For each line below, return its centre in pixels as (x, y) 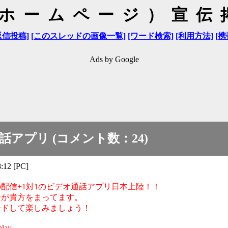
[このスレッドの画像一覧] (78, 36)
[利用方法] (194, 36)
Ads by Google (114, 59)
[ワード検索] (150, 36)
